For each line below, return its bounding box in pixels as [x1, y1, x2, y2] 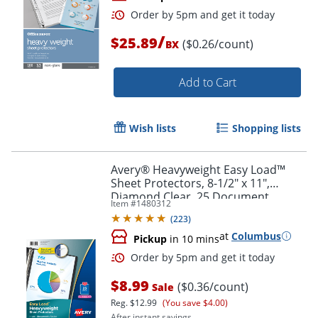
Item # [111, 197, 136, 209]
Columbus [231, 229, 281, 243]
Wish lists [129, 121, 176, 135]
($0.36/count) [177, 278, 248, 295]
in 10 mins [167, 231, 219, 246]
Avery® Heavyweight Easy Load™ [111, 161, 285, 177]
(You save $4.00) [163, 296, 228, 309]
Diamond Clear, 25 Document [111, 188, 269, 204]
